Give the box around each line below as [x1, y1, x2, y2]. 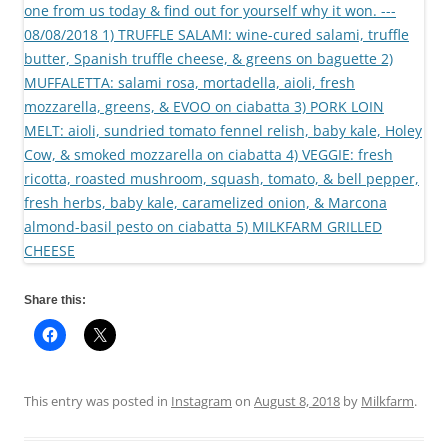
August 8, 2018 [254, 391, 340, 410]
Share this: [24, 292, 86, 307]
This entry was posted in [24, 391, 171, 410]
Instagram [171, 391, 232, 410]
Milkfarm [361, 391, 414, 410]
